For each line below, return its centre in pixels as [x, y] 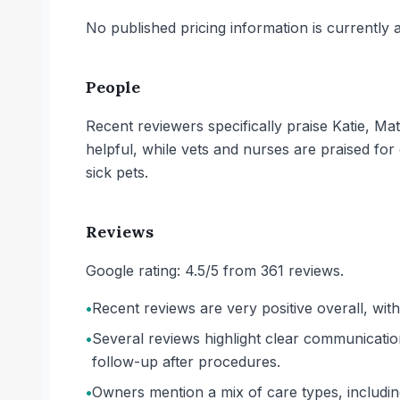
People [113, 87]
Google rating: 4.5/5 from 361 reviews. [215, 271]
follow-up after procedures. [186, 362]
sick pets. [117, 172]
